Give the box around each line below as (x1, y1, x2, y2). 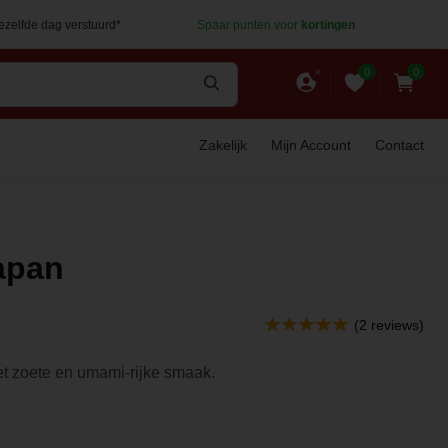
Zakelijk (199, 137, 247, 153)
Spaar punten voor (196, 18, 301, 32)
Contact (375, 137, 424, 153)
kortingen (300, 18, 355, 32)
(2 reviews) (354, 317, 424, 333)
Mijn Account (271, 137, 351, 153)
